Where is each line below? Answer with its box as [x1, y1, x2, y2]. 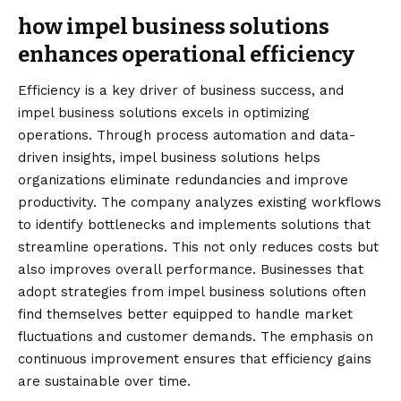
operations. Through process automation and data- [18, 126, 355, 143]
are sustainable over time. [18, 372, 191, 389]
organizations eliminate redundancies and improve [18, 171, 348, 188]
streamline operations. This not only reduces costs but [18, 238, 379, 255]
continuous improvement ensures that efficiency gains [18, 350, 371, 367]
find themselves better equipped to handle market [18, 305, 353, 322]
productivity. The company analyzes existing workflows [18, 193, 381, 210]
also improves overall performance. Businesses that [18, 260, 363, 277]
